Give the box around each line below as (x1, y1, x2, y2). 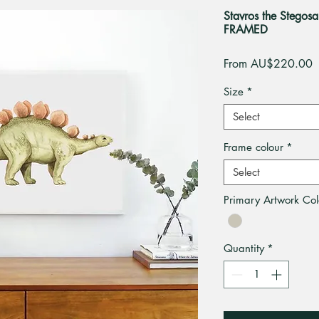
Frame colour (224, 140, 283, 154)
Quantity (224, 241, 264, 256)
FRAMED (224, 22, 268, 37)
